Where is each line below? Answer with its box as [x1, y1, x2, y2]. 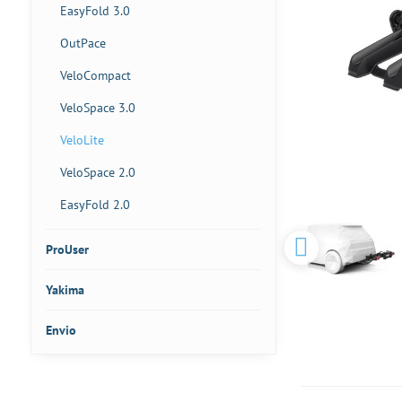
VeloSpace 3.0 [59, 100, 135, 116]
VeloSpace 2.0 [59, 164, 135, 180]
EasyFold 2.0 [59, 197, 130, 213]
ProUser [45, 241, 89, 258]
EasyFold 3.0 [59, 3, 130, 19]
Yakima [45, 282, 84, 298]
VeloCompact [59, 67, 131, 83]
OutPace [59, 35, 106, 51]
